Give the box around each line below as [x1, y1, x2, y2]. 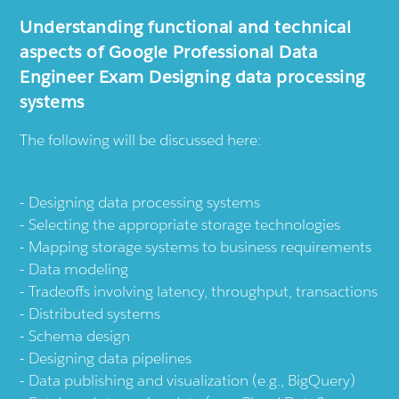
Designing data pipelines [28, 348, 192, 369]
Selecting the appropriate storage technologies [28, 215, 341, 235]
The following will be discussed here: [20, 130, 262, 151]
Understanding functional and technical [20, 16, 352, 38]
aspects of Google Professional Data [20, 41, 318, 63]
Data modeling [28, 259, 129, 280]
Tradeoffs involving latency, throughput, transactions [28, 281, 379, 302]
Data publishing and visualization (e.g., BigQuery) [28, 370, 356, 391]
